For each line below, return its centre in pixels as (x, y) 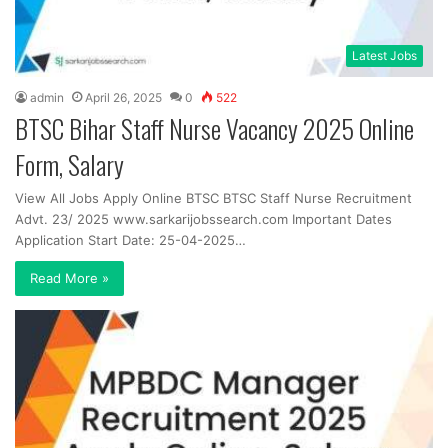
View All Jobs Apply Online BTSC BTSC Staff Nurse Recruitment (213, 198)
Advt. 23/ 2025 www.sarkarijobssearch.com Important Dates (203, 219)
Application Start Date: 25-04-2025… (130, 240)
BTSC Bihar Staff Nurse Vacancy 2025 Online (214, 129)
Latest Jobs (384, 56)
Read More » (69, 278)
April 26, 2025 (123, 98)
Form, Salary (69, 165)
